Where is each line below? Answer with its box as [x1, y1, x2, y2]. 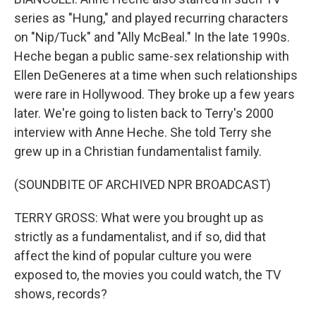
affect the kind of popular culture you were [14, 248, 252, 263]
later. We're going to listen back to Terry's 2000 [14, 106, 274, 121]
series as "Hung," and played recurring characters [14, 11, 288, 25]
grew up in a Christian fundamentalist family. [14, 144, 262, 159]
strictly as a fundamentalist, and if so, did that [14, 229, 266, 244]
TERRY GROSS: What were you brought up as [14, 210, 264, 225]
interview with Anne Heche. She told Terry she [14, 125, 272, 140]
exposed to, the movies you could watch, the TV [14, 267, 281, 282]
